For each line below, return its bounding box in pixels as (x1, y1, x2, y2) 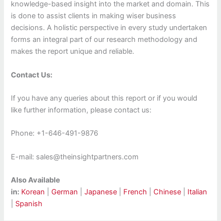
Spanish (15, 199, 43, 208)
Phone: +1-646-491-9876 (11, 129, 99, 138)
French (123, 187, 147, 196)
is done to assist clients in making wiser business (11, 11, 177, 21)
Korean (21, 187, 45, 196)
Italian (187, 187, 208, 196)
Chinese (153, 187, 182, 196)
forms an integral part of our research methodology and (11, 35, 198, 44)
